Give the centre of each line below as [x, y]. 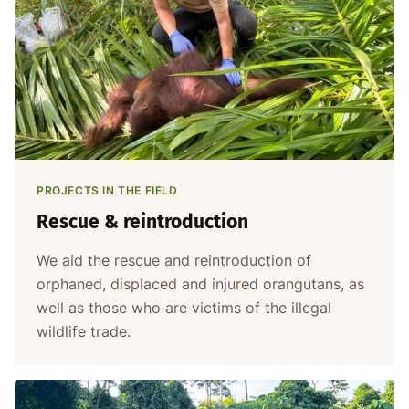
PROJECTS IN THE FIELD [107, 190]
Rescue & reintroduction [142, 221]
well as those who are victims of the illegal [184, 307]
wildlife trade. [84, 331]
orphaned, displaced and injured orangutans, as [200, 283]
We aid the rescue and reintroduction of [174, 260]
